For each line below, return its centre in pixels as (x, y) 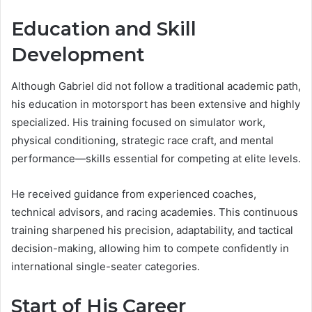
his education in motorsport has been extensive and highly (156, 104)
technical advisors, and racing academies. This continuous (155, 212)
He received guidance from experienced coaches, (134, 194)
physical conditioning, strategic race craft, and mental (142, 140)
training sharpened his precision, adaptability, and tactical (152, 230)
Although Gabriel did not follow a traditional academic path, (156, 86)
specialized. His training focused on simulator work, (138, 122)
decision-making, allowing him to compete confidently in (150, 248)
